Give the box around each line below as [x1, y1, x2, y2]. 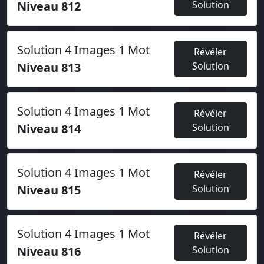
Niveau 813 [17, 60, 81, 75]
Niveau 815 [17, 182, 81, 198]
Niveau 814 [17, 121, 81, 137]
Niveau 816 [17, 243, 81, 259]
